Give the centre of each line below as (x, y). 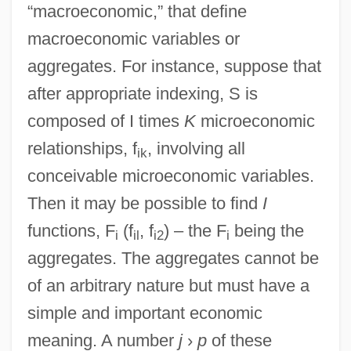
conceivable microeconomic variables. (170, 175)
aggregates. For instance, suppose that (174, 66)
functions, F (71, 230)
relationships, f (82, 148)
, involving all (196, 148)
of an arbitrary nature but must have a (168, 285)
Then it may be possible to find (145, 203)
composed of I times (105, 121)
